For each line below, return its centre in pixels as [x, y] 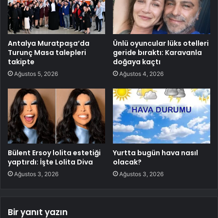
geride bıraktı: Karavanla [157, 53]
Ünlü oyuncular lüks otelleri [161, 44]
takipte [21, 62]
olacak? [127, 162]
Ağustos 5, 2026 [36, 74]
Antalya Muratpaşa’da [49, 44]
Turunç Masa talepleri [47, 53]
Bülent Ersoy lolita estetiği [54, 153]
